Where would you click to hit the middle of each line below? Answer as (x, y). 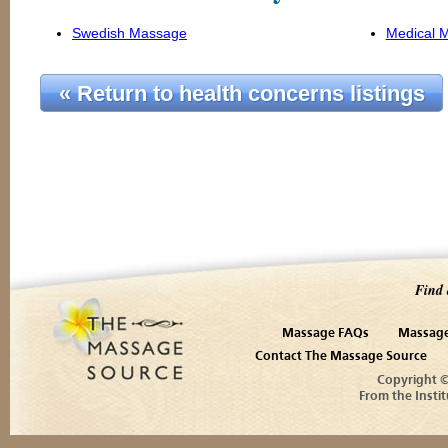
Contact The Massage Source (341, 356)
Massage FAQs (325, 333)
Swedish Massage (129, 33)
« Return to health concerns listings (241, 93)
